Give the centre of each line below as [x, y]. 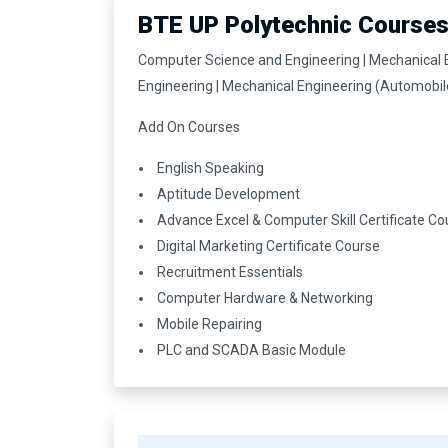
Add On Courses [189, 126]
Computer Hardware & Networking [263, 297]
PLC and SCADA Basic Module [250, 349]
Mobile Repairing [208, 323]
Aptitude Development [227, 193]
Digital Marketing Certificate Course [267, 245]
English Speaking [209, 167]
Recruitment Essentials [228, 271]
